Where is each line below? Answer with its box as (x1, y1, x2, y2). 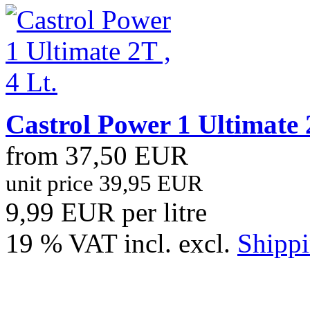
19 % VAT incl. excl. (6, 228, 237, 258)
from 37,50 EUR (6, 140, 188, 170)
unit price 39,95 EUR (6, 170, 203, 196)
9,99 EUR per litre (6, 197, 207, 227)
